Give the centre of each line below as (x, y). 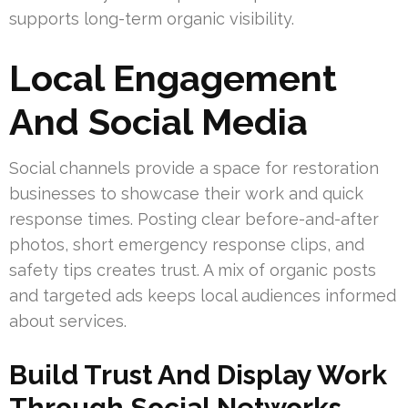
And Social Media (158, 121)
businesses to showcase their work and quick (186, 193)
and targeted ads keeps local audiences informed (203, 295)
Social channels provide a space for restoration (194, 168)
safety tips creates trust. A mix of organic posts (193, 270)
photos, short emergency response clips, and (187, 244)
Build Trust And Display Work (198, 374)
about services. (68, 321)
